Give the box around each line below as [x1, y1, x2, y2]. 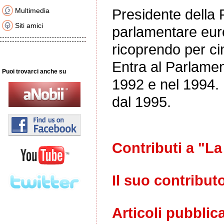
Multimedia [15, 6, 49, 14]
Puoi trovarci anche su [2, 68, 66, 75]
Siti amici [15, 21, 43, 29]
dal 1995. [112, 93, 171, 110]
